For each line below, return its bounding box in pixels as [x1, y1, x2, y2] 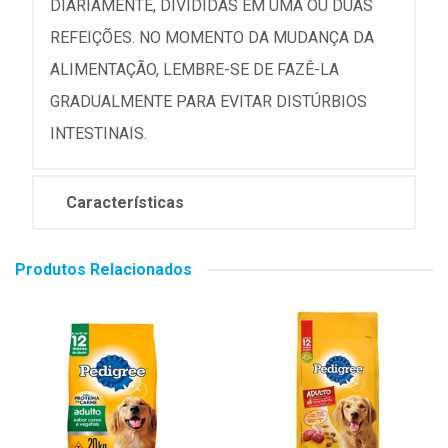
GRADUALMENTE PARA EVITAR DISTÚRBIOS [50, 92, 367, 111]
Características [66, 193, 184, 212]
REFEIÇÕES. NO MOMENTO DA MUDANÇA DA [50, 28, 374, 47]
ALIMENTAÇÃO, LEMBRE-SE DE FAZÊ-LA [50, 60, 339, 79]
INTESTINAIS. [50, 124, 147, 143]
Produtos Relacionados [15, 260, 192, 279]
